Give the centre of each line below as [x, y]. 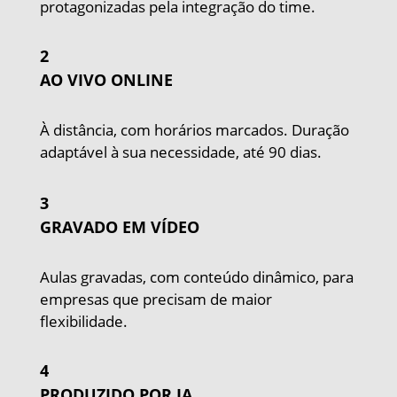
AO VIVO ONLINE [106, 79]
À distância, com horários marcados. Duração [194, 129]
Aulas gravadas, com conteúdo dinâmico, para [196, 276]
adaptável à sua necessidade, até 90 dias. [180, 152]
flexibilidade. [83, 321]
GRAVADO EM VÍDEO [119, 226]
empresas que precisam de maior [156, 299]
